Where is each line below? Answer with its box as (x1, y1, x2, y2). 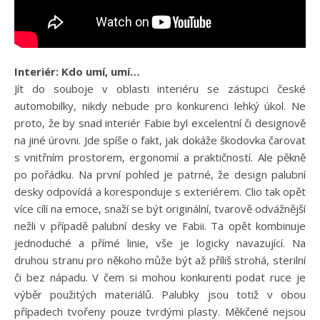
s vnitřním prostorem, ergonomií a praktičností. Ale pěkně (14, 150, 306, 165)
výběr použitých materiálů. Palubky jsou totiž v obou (14, 287, 306, 302)
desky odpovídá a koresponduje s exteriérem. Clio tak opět (14, 184, 306, 199)
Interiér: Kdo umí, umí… (14, 64, 140, 79)
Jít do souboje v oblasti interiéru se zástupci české (14, 81, 306, 96)
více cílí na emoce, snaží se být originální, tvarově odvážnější (14, 201, 306, 216)
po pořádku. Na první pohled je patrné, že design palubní (14, 167, 306, 182)
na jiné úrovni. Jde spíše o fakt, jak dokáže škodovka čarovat (14, 133, 306, 148)
